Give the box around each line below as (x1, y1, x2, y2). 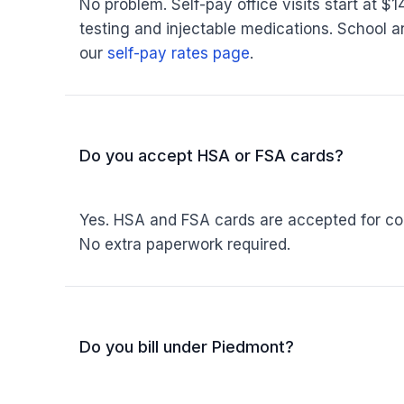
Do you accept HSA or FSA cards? (79, 146, 344, 165)
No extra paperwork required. (79, 235, 290, 253)
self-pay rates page (107, 44, 250, 62)
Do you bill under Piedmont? (79, 337, 294, 356)
